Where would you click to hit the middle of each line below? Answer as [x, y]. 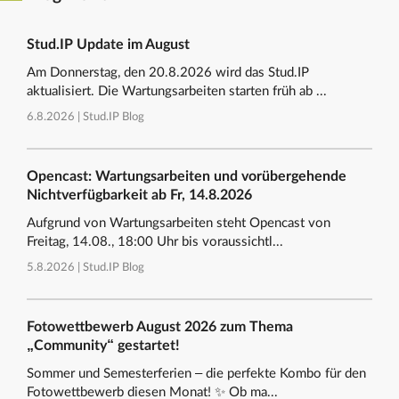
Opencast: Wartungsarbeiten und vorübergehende [187, 177]
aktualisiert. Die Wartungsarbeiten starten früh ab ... [177, 92]
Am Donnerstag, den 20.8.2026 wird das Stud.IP [168, 73]
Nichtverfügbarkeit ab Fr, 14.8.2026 [139, 195]
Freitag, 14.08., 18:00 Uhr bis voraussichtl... [155, 242]
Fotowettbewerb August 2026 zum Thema [160, 327]
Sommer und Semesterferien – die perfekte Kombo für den [196, 374]
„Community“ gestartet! [103, 346]
